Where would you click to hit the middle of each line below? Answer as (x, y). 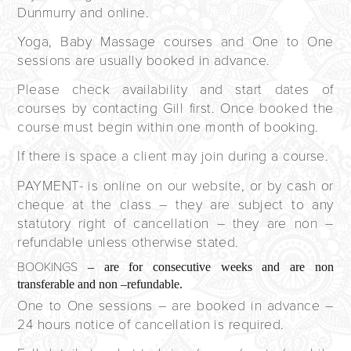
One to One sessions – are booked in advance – (175, 306)
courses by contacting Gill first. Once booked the (175, 108)
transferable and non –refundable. (100, 284)
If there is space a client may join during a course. (173, 156)
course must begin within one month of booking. (168, 127)
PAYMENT (48, 186)
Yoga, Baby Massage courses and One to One (175, 42)
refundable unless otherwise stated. (128, 242)
